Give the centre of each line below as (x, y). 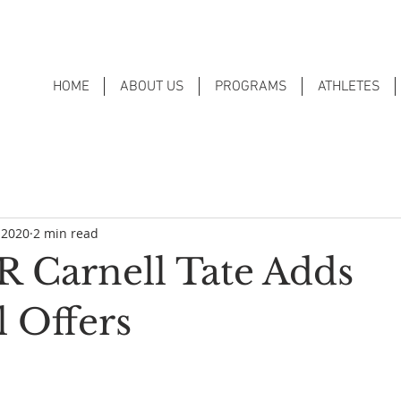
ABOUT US (152, 87)
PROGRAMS (251, 87)
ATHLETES (349, 87)
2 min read (66, 233)
